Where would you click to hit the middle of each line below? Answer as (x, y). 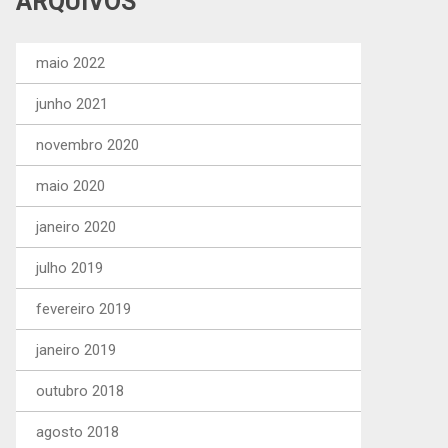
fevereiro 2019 (83, 309)
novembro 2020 (87, 145)
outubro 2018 (80, 391)
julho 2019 (69, 268)
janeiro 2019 (76, 350)
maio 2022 (70, 63)
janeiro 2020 (76, 227)
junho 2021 (72, 104)
